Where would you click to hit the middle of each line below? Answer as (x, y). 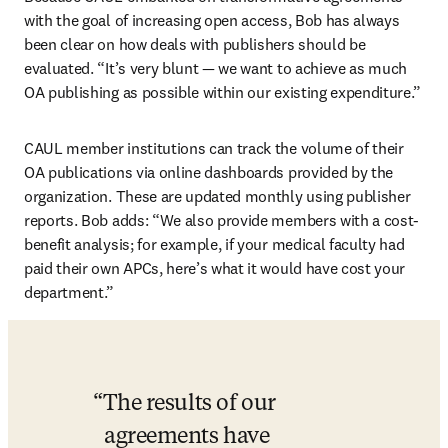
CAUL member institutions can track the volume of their (214, 148)
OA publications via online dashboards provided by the (209, 172)
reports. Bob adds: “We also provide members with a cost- (222, 220)
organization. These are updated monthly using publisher (217, 196)
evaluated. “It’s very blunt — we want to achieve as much (216, 68)
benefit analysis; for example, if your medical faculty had (214, 244)
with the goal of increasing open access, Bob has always (212, 20)
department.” (69, 292)
